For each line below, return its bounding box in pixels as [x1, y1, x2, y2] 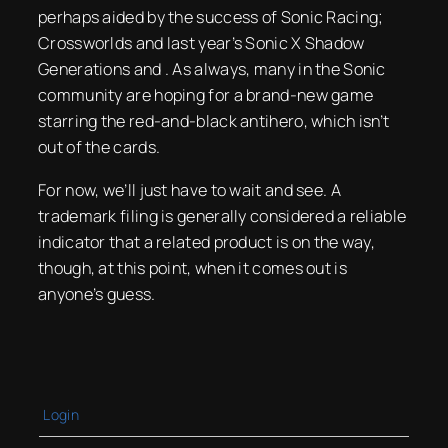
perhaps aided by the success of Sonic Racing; [38, 6, 384, 29]
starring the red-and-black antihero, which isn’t [38, 110, 390, 133]
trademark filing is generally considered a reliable [38, 204, 407, 227]
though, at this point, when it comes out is [38, 256, 347, 279]
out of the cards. [38, 136, 161, 159]
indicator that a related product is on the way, [38, 230, 376, 253]
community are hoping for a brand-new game [38, 84, 374, 107]
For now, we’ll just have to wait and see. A [38, 178, 341, 201]
